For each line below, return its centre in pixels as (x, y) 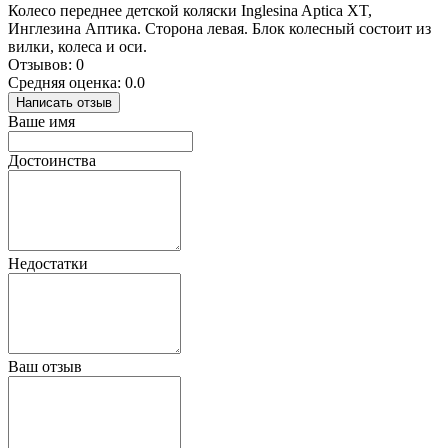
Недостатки (48, 263)
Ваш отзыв (45, 366)
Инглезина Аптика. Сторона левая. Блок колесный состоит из (219, 28)
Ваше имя (41, 121)
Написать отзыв (64, 102)
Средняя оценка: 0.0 (76, 82)
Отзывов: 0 (46, 64)
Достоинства (52, 160)
